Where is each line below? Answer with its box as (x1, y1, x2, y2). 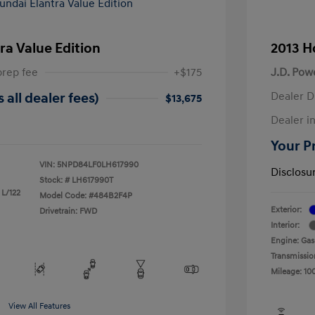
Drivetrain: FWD (39, 205, 97, 217)
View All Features (8, 300, 70, 311)
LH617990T (72, 174, 113, 186)
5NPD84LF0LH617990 (57, 159, 139, 170)
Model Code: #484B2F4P (39, 190, 132, 201)
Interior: (271, 219, 300, 231)
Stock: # (39, 174, 70, 186)
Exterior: (271, 204, 302, 215)
